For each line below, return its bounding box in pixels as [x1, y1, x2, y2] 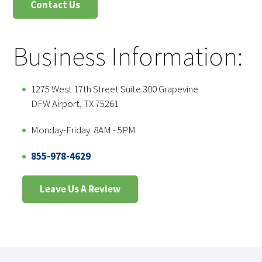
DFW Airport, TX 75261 [31, 97, 119, 111]
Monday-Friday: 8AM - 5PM [31, 123, 136, 137]
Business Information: [13, 40, 243, 73]
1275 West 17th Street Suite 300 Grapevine [31, 82, 198, 96]
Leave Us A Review [40, 182, 120, 196]
